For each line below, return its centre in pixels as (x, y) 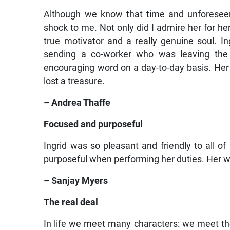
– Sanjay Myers (76, 181)
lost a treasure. (74, 81)
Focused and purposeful (93, 124)
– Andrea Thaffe (77, 103)
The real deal (71, 203)
